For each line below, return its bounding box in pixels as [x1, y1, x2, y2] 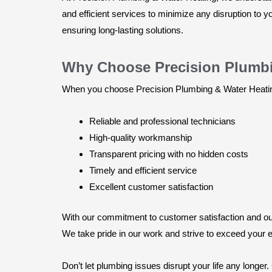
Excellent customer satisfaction [89, 182, 213, 192]
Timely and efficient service [89, 165, 197, 176]
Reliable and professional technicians [89, 116, 236, 127]
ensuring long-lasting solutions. [62, 24, 183, 35]
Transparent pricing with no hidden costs [89, 149, 248, 160]
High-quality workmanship [89, 132, 192, 143]
